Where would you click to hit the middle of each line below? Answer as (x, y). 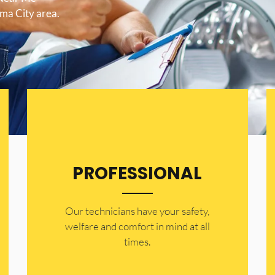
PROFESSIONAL (137, 174)
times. (137, 242)
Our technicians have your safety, (137, 211)
